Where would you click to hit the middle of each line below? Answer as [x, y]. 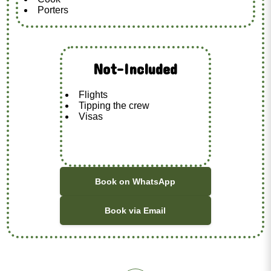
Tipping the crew [114, 105]
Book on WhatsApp [135, 182]
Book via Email [135, 211]
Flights [93, 94]
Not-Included [135, 69]
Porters [53, 10]
